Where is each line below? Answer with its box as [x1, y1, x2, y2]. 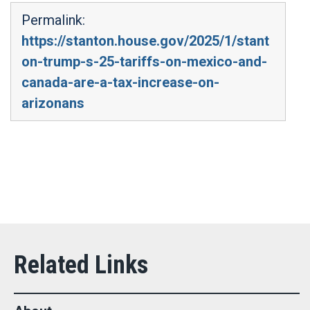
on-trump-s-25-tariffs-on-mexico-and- [21, 53, 267, 70]
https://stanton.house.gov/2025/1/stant [21, 32, 269, 49]
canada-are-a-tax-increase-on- [21, 73, 219, 91]
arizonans [21, 94, 84, 111]
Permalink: [21, 11, 85, 28]
